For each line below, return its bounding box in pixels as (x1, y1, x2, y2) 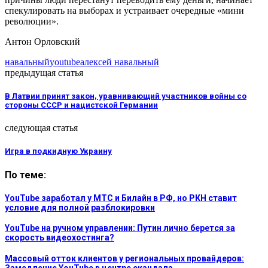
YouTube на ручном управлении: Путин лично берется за (5, 223, 235, 233)
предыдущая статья (5, 67, 83, 78)
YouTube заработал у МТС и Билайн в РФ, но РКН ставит (5, 193, 237, 203)
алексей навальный (80, 56, 159, 67)
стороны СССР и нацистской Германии (5, 100, 158, 110)
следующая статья (5, 123, 78, 133)
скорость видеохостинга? (5, 233, 114, 243)
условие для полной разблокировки (5, 202, 155, 212)
